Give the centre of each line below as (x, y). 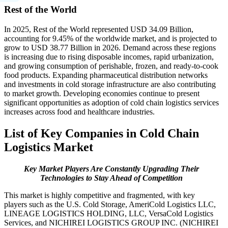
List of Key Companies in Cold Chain (102, 133)
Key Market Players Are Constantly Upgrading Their (111, 168)
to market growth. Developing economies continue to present (102, 93)
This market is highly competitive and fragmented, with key (99, 195)
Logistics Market (49, 147)
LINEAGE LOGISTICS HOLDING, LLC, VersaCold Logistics (109, 213)
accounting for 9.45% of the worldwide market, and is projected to (110, 38)
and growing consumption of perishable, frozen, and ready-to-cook (111, 66)
